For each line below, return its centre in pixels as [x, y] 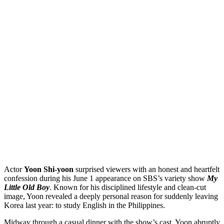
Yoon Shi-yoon [49, 169]
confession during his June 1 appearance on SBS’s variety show [105, 178]
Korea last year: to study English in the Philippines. [84, 205]
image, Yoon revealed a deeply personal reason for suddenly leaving [111, 196]
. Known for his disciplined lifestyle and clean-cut [128, 187]
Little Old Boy [27, 187]
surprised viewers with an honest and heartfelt [146, 169]
